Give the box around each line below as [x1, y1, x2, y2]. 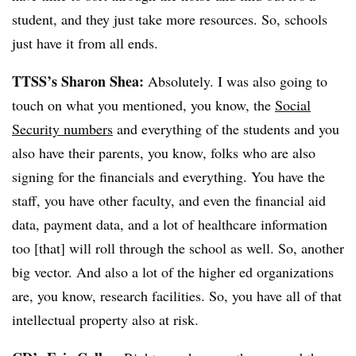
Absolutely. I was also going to [144, 72, 327, 91]
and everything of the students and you [113, 119, 339, 139]
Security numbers [12, 119, 113, 139]
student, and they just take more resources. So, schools [12, 10, 327, 29]
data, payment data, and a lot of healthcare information [12, 215, 327, 234]
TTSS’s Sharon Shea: [12, 71, 144, 92]
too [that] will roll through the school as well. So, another [12, 238, 344, 258]
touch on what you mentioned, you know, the [12, 95, 275, 115]
